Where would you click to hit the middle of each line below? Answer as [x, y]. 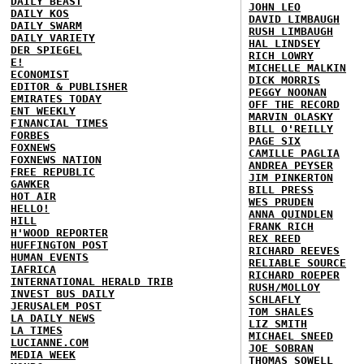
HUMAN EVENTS [50, 257]
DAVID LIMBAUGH [294, 19]
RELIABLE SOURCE [297, 263]
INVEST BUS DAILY [63, 294]
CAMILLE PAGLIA [294, 153]
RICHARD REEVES [294, 251]
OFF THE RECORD [294, 104]
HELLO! [30, 208]
